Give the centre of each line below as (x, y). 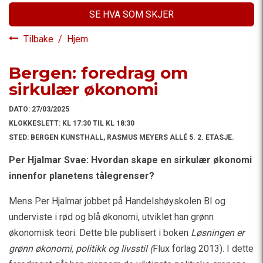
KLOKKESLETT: (36, 123)
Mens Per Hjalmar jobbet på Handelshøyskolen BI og (117, 201)
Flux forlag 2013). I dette (203, 249)
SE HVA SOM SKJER (131, 14)
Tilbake (40, 39)
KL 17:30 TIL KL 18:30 (98, 123)
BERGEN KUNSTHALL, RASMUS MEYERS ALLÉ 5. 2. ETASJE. (132, 137)
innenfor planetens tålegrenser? (82, 176)
